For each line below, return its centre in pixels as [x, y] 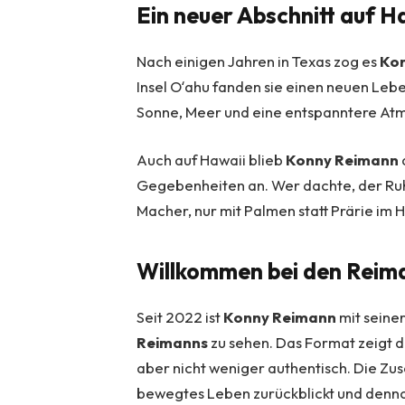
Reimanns [173, 342]
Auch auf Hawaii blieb [212, 160]
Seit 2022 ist [180, 316]
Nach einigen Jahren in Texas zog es [259, 61]
